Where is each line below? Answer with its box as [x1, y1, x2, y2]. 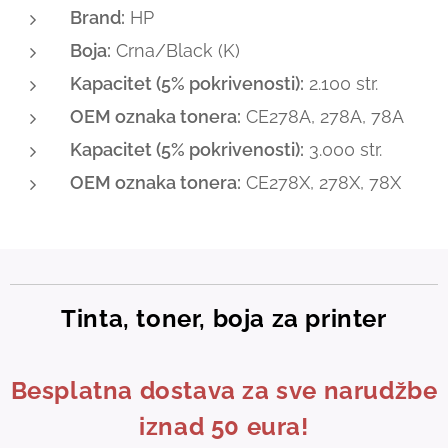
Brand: [70, 6, 125, 28]
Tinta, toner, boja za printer [61, 303, 387, 333]
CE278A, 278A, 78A [241, 105, 404, 127]
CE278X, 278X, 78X [241, 171, 401, 193]
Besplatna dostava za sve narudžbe [10, 375, 438, 405]
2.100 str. [304, 72, 378, 94]
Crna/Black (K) [111, 39, 240, 61]
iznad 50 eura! [139, 411, 309, 441]
